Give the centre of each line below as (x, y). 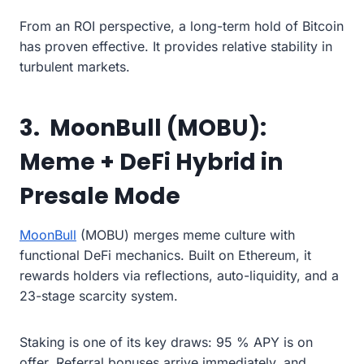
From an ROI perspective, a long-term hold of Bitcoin (182, 26)
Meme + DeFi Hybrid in (151, 162)
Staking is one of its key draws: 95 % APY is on (166, 342)
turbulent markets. (75, 66)
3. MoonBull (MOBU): (143, 128)
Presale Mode (100, 196)
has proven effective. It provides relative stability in (176, 46)
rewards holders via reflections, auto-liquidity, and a (179, 275)
